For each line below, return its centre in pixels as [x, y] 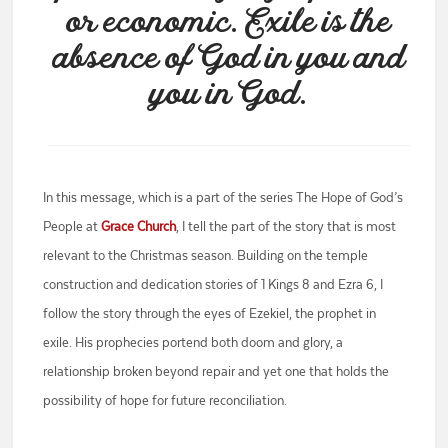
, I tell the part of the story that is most [286, 226]
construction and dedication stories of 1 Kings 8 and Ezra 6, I [213, 284]
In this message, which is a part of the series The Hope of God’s [223, 197]
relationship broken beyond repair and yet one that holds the [216, 371]
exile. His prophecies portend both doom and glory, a [193, 342]
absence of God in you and [228, 59]
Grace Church [139, 226]
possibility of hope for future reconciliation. [165, 400]
